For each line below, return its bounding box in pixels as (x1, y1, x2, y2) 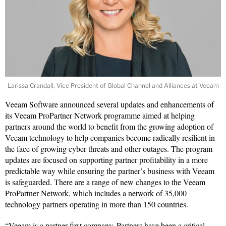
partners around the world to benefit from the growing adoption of (5, 121, 213, 132)
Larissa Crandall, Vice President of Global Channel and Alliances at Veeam (7, 82, 219, 90)
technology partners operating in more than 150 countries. (5, 199, 188, 210)
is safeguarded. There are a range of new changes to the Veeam (5, 177, 205, 188)
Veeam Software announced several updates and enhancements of (5, 99, 214, 110)
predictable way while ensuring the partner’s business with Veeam (5, 165, 214, 177)
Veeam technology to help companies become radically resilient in (5, 132, 215, 143)
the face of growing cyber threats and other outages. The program (5, 143, 212, 154)
